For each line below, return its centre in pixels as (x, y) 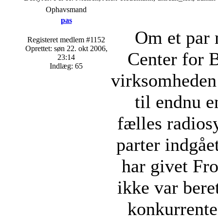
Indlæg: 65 (66, 66)
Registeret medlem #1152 (66, 40)
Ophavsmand (66, 9)
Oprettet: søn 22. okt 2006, (66, 48)
